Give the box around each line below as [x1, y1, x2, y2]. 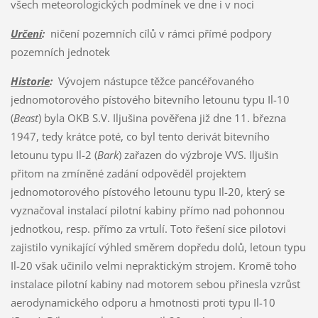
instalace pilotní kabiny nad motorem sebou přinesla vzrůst [10, 276, 300, 291]
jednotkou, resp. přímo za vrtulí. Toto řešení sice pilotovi [10, 221, 286, 236]
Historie [10, 73, 50, 88]
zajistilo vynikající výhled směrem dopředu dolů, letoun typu [10, 239, 306, 254]
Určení [10, 26, 42, 40]
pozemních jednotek [10, 44, 110, 59]
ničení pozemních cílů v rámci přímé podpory [44, 26, 272, 40]
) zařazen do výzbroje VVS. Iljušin [118, 147, 278, 162]
